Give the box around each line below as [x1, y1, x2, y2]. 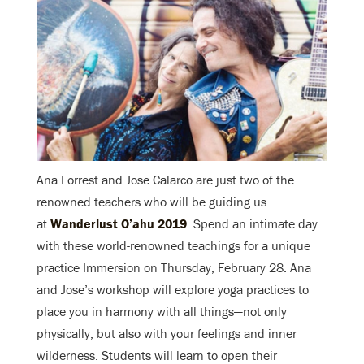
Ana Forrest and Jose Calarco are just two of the [37, 171, 294, 188]
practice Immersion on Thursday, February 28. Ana [37, 259, 311, 276]
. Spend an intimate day [187, 215, 318, 232]
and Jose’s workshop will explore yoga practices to [37, 281, 309, 298]
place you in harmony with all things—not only [37, 303, 287, 320]
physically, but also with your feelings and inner [37, 325, 297, 342]
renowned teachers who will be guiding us [37, 193, 266, 210]
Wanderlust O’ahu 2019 [50, 215, 187, 232]
